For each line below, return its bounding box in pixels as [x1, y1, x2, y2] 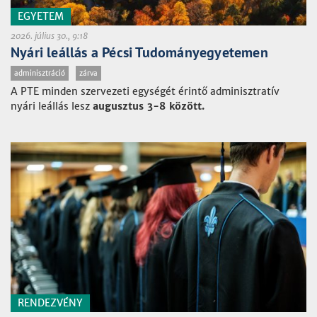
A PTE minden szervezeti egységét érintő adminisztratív [11, 85, 279, 98]
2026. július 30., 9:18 [11, 30, 88, 41]
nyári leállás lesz [11, 100, 93, 113]
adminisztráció [14, 69, 65, 78]
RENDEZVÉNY [18, 296, 83, 309]
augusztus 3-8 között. [93, 100, 204, 113]
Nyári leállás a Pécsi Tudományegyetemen [11, 43, 268, 62]
